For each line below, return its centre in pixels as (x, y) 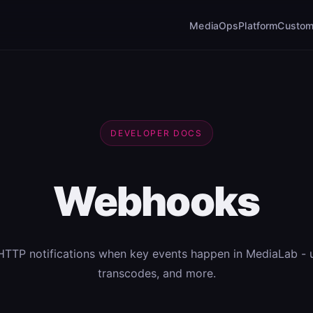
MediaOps (214, 25)
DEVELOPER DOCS (156, 133)
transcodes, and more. (156, 273)
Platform (258, 25)
